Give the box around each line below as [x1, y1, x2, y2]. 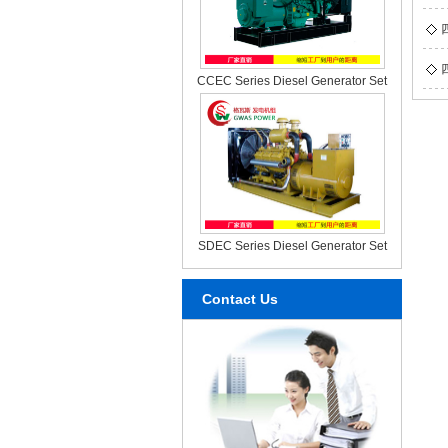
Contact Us [202, 290, 278, 307]
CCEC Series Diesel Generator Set [197, 73, 387, 88]
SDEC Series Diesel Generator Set [197, 238, 387, 253]
